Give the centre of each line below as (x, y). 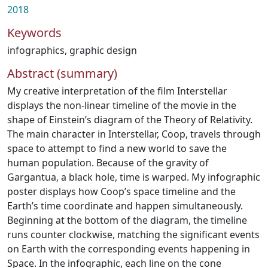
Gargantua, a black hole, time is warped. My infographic (134, 177)
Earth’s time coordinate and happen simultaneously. (125, 206)
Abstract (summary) (62, 73)
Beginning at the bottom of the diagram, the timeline (127, 220)
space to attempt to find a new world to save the (117, 148)
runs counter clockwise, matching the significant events (133, 234)
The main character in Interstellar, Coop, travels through (134, 134)
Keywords (34, 33)
